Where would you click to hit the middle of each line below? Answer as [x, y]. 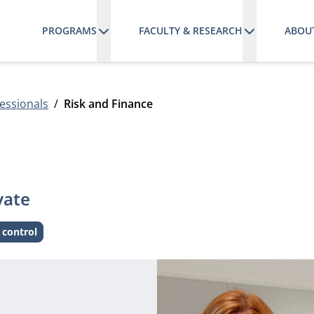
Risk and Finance [108, 104]
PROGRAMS [69, 30]
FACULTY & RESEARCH [190, 30]
